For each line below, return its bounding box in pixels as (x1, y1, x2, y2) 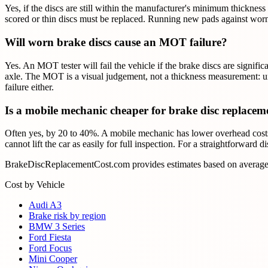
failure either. (5, 81, 54, 92)
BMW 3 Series (29, 221, 85, 232)
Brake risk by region (29, 211, 106, 221)
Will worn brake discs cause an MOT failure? (5, 36, 227, 49)
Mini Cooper (29, 254, 77, 264)
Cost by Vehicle (5, 179, 65, 190)
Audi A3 (29, 200, 62, 211)
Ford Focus (29, 243, 72, 254)
